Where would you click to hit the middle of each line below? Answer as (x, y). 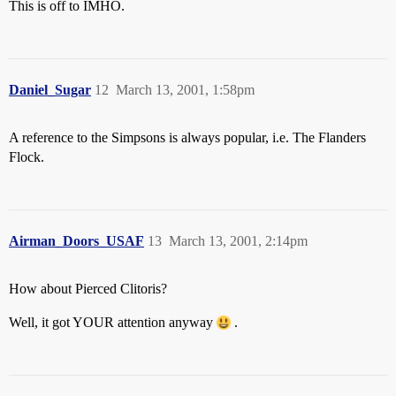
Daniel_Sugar (50, 90)
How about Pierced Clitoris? (88, 289)
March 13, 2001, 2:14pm (238, 241)
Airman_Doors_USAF (76, 241)
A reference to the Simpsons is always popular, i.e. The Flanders (187, 137)
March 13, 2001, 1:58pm (185, 90)
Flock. (27, 157)
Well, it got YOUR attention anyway (113, 322)
